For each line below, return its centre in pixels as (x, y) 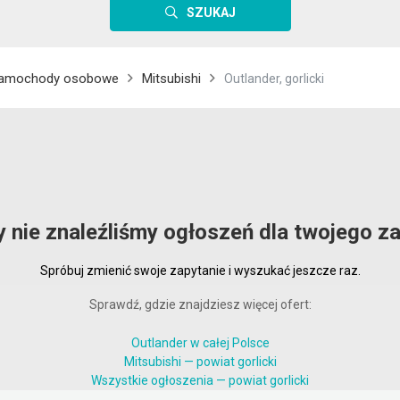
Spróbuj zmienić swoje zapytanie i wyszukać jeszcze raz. (200, 271)
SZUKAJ (211, 12)
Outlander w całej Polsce (200, 343)
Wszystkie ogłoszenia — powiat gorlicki (200, 380)
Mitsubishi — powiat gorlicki (200, 362)
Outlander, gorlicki (274, 79)
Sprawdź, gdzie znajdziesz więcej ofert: (200, 304)
